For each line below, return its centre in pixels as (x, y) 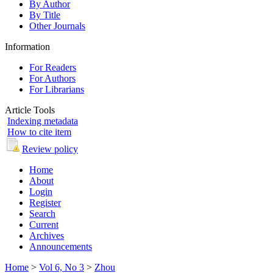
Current (44, 224)
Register (45, 202)
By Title (45, 15)
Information (27, 46)
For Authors (52, 78)
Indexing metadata (43, 121)
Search (42, 213)
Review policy (50, 149)
